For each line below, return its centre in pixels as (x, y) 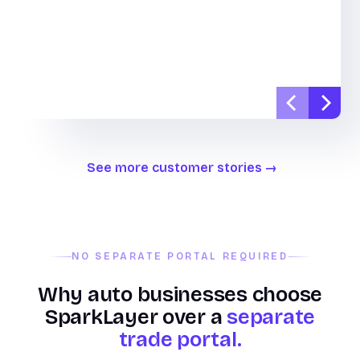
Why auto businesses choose (180, 294)
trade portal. (180, 339)
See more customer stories (174, 167)
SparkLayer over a (136, 317)
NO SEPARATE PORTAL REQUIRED (180, 256)
